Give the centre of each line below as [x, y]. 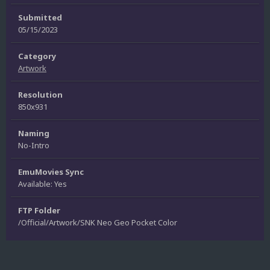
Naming [34, 133]
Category [37, 56]
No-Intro [34, 145]
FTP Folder [39, 210]
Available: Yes [42, 184]
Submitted [40, 17]
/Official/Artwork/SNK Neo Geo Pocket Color [98, 222]
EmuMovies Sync [51, 171]
